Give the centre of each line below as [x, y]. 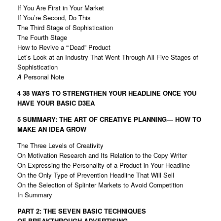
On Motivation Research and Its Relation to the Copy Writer [102, 155]
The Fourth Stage [42, 37]
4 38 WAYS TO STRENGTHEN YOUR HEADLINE [90, 93]
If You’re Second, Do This [54, 18]
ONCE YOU [180, 93]
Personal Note [44, 77]
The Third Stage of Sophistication [65, 28]
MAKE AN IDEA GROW [53, 129]
